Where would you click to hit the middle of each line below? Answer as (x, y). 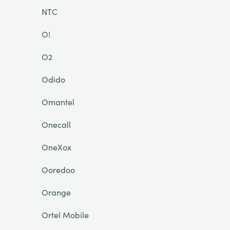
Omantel (58, 102)
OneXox (56, 147)
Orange (56, 192)
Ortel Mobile (65, 215)
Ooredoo (58, 169)
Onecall (56, 124)
